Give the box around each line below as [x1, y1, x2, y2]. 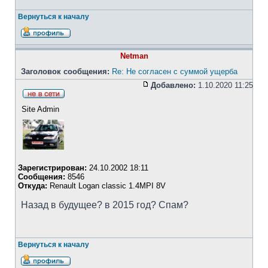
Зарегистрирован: [18, 163, 87, 172]
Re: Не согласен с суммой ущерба [112, 67, 237, 76]
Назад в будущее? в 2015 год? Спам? [21, 200, 188, 210]
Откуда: [18, 181, 47, 190]
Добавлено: [151, 81, 196, 90]
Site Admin [22, 105, 59, 114]
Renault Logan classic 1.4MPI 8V [47, 181, 166, 190]
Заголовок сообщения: [21, 67, 109, 76]
